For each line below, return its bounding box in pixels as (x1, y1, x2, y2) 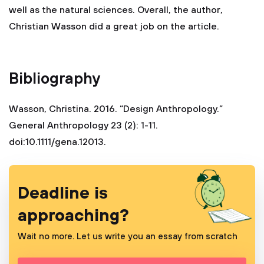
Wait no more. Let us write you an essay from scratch (18, 231, 237, 242)
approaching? (18, 206, 129, 226)
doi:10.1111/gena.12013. (9, 136, 106, 148)
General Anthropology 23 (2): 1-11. (9, 120, 158, 131)
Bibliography (9, 70, 100, 89)
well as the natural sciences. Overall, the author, (9, 4, 223, 16)
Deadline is (18, 183, 108, 204)
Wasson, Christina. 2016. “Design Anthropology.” (9, 103, 223, 115)
